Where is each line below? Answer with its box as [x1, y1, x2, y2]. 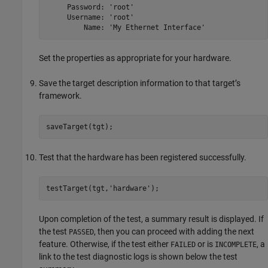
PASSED [69, 228, 94, 237]
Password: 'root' [45, 2, 134, 11]
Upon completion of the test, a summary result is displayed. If [39, 214, 264, 224]
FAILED [170, 240, 196, 249]
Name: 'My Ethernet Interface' [45, 23, 205, 32]
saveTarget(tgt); [45, 122, 113, 131]
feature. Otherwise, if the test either [39, 239, 170, 249]
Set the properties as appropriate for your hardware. [39, 53, 232, 63]
